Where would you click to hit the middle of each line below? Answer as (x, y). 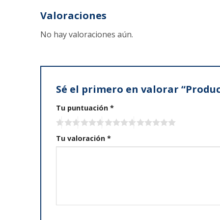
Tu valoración (82, 138)
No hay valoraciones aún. (87, 34)
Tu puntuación (83, 108)
